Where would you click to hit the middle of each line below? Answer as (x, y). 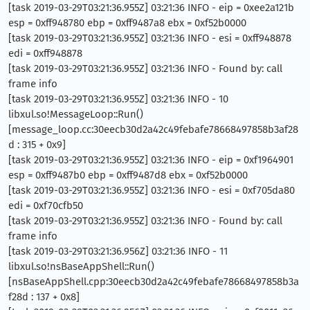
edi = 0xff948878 (45, 53)
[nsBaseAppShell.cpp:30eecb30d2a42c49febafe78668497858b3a (154, 282)
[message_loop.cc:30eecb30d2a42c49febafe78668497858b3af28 (153, 129)
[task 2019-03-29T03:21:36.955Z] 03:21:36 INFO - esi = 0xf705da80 (152, 190)
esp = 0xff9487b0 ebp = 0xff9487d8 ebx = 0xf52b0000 (128, 175)
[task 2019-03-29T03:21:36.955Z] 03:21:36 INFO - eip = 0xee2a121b (151, 8)
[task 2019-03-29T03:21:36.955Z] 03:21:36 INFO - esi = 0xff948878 (150, 38)
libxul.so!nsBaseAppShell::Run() (81, 266)
